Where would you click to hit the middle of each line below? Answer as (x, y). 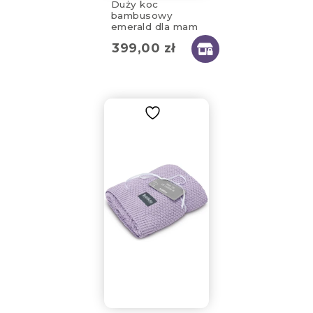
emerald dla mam (154, 26)
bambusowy (142, 15)
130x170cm (137, 37)
